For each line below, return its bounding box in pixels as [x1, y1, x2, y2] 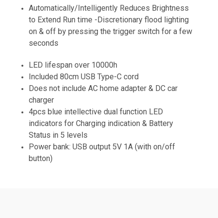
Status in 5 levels [29, 130, 88, 140]
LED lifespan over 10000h [29, 60, 118, 70]
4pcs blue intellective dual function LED [29, 107, 163, 116]
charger [29, 95, 54, 105]
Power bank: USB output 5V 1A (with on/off [29, 142, 176, 151]
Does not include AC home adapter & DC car [29, 83, 178, 93]
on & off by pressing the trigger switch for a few [29, 26, 193, 36]
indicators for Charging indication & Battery [29, 118, 174, 128]
